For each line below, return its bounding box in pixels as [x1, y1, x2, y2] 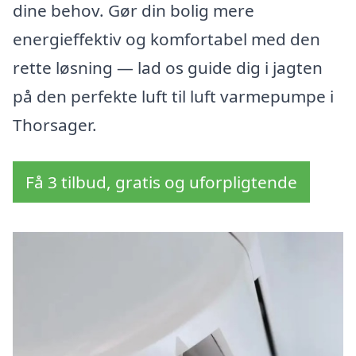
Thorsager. [13, 114, 97, 137]
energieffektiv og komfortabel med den [13, 28, 320, 51]
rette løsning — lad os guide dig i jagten [13, 56, 323, 79]
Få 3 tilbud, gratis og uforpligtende [25, 171, 297, 194]
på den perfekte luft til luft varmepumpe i [13, 85, 334, 108]
